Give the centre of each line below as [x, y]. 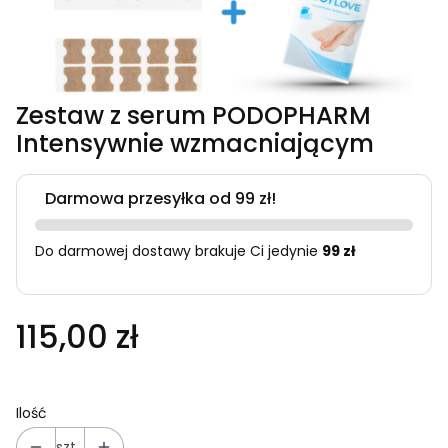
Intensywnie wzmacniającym [195, 144]
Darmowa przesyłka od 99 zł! [160, 199]
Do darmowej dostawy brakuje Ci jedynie [176, 251]
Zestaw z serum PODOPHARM [193, 116]
